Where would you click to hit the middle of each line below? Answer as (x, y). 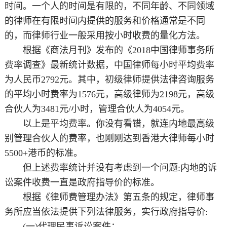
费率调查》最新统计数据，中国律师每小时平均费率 (109, 65)
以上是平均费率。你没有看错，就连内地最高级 (109, 124)
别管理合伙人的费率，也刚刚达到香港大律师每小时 (109, 139)
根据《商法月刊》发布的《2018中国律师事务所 (109, 50)
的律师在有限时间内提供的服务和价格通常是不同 (105, 21)
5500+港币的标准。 (43, 153)
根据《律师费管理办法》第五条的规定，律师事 (109, 197)
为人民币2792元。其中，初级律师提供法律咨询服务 (109, 80)
